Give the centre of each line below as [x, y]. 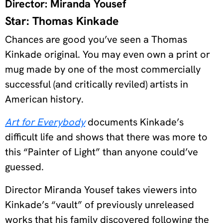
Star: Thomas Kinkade [62, 21]
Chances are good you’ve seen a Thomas [96, 40]
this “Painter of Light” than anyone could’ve [102, 152]
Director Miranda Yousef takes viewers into [101, 190]
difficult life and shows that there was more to [106, 137]
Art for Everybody [45, 122]
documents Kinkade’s [134, 122]
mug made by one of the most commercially [103, 69]
